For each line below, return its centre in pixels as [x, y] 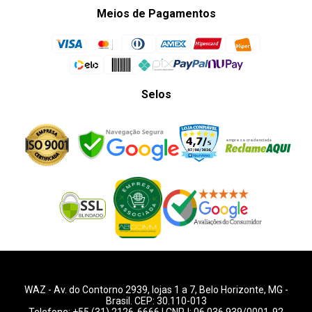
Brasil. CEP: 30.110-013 [156, 301]
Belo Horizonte [231, 290]
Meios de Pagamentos [156, 14]
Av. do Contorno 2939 [100, 290]
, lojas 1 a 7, [173, 290]
